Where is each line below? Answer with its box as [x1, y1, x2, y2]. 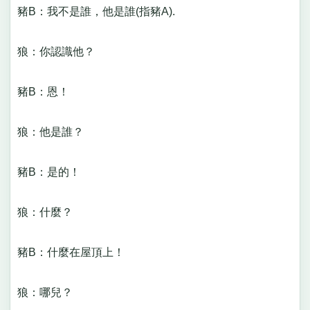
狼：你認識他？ [17, 46, 106, 58]
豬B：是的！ [17, 166, 91, 179]
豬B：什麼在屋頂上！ [17, 246, 136, 259]
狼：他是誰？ [17, 126, 95, 138]
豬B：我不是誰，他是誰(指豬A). [17, 6, 186, 18]
